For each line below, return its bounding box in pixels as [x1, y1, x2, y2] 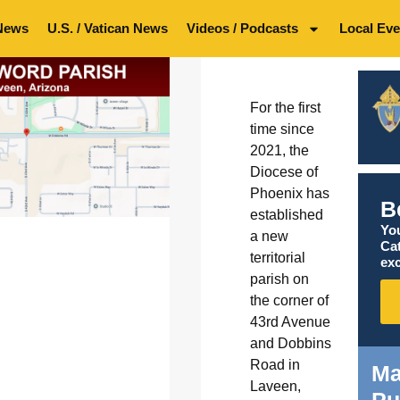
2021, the [249, 143, 309, 158]
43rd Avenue [249, 314, 330, 329]
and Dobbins [249, 336, 331, 351]
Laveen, [249, 379, 301, 394]
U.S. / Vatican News [47, 21, 168, 36]
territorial [249, 250, 305, 265]
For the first [249, 100, 321, 115]
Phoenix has [249, 186, 329, 201]
